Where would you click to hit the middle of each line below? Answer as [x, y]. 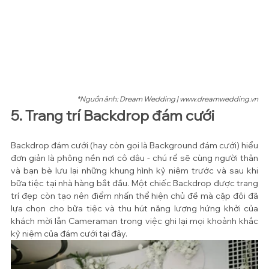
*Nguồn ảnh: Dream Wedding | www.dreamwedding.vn [168, 98]
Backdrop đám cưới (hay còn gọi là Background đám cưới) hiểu [134, 145]
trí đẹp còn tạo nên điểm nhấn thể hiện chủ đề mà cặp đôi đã [134, 195]
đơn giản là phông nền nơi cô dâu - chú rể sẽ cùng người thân [134, 158]
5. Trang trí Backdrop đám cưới [113, 115]
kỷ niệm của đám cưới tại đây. [69, 233]
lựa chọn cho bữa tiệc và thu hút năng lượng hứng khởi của [134, 208]
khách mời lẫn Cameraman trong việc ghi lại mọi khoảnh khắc [134, 221]
